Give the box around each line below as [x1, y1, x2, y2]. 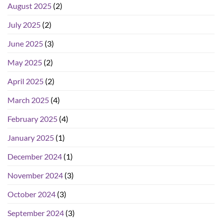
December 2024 [7, 152, 62, 162]
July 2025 [7, 20, 41, 30]
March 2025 [7, 95, 49, 105]
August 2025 [7, 1, 52, 11]
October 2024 [7, 189, 55, 199]
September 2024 [7, 208, 64, 218]
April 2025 [7, 76, 44, 86]
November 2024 [7, 170, 63, 180]
